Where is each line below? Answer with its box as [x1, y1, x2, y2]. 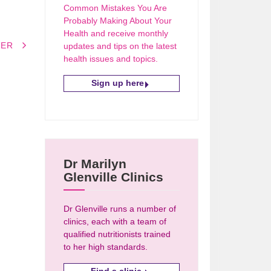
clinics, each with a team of [64, 216, 167, 226]
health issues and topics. [64, 53, 158, 64]
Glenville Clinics [64, 169, 164, 184]
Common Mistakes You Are [64, 2, 168, 13]
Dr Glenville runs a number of [64, 203, 177, 214]
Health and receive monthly [64, 28, 169, 38]
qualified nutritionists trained [64, 229, 171, 239]
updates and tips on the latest [64, 41, 177, 51]
